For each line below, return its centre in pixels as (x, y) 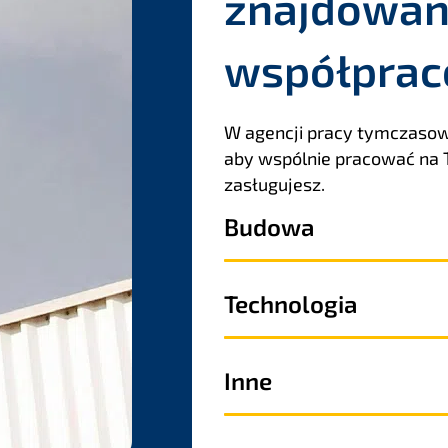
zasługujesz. (274, 184)
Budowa (269, 227)
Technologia (290, 304)
